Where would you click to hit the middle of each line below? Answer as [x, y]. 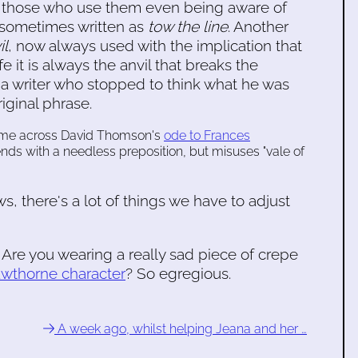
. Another [259, 26]
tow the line [188, 26]
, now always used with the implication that [155, 45]
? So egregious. [178, 274]
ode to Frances [207, 135]
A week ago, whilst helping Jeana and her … [181, 329]
